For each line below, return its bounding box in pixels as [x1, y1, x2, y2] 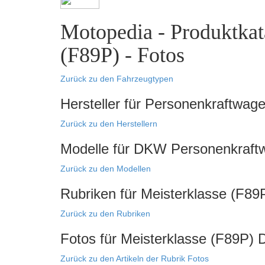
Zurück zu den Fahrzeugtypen [60, 74, 173, 83]
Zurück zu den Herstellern [60, 119, 157, 128]
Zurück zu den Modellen [60, 164, 151, 173]
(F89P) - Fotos [60, 43, 185, 67]
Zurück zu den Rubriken [60, 209, 150, 218]
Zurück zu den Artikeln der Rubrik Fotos [60, 254, 209, 263]
